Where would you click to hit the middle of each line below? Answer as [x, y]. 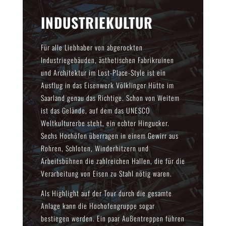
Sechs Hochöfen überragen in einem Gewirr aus [109, 136]
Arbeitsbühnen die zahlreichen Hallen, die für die [113, 161]
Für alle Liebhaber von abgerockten [92, 47]
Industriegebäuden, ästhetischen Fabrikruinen [107, 60]
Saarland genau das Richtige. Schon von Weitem [110, 98]
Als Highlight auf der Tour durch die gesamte [106, 193]
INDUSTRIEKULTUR [97, 23]
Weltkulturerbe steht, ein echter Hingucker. [105, 123]
